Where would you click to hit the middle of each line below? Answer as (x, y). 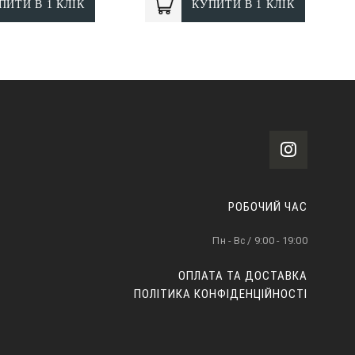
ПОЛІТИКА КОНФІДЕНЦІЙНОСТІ (221, 294)
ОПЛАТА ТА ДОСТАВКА (243, 275)
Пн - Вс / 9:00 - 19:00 (260, 240)
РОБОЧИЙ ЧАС (268, 206)
